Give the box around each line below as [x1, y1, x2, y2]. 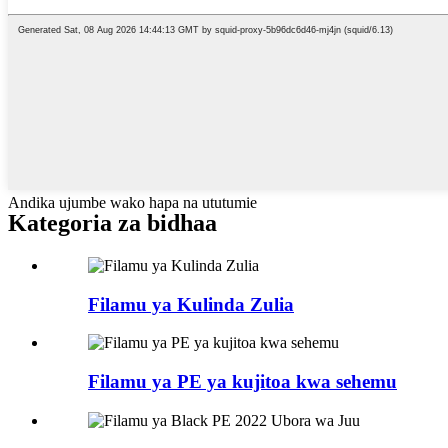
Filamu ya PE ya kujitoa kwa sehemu [88, 371, 397, 392]
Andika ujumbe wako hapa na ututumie [8, 194, 257, 212]
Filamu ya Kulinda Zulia [88, 293, 294, 315]
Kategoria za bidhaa [8, 209, 217, 236]
